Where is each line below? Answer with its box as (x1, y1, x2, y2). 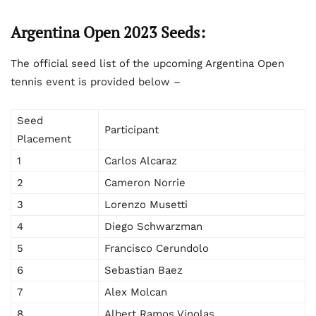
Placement (17, 133, 71, 146)
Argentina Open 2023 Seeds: (11, 22, 205, 43)
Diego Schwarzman (104, 220, 202, 233)
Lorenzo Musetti (104, 198, 188, 212)
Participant (104, 123, 159, 137)
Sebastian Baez (104, 264, 183, 277)
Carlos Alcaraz (104, 154, 177, 168)
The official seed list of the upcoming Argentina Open (11, 57, 284, 71)
